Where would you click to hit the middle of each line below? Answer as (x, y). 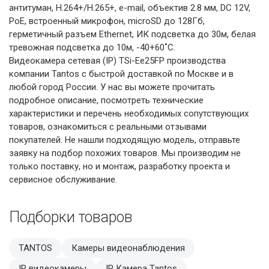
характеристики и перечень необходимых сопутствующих (129, 113)
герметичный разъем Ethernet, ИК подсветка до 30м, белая (132, 34)
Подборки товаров (71, 217)
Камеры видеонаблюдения (128, 248)
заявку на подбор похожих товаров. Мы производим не (125, 153)
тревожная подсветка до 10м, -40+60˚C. (92, 47)
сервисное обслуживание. (63, 179)
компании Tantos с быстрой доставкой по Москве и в (121, 74)
